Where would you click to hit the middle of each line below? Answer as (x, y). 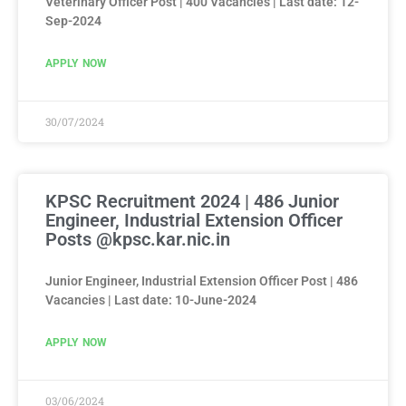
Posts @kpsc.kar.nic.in (138, 239)
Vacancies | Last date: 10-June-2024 (151, 300)
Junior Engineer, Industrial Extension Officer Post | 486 (202, 280)
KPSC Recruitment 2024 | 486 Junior (192, 201)
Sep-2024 (73, 20)
